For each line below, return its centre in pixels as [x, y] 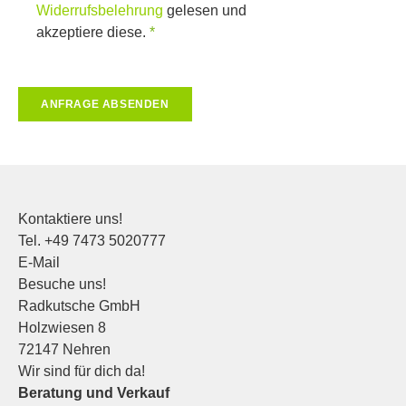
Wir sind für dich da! [82, 371]
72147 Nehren [64, 349]
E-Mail [39, 262]
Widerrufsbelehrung [100, 10]
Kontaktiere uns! [70, 218]
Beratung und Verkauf [94, 392]
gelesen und [205, 10]
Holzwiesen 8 [62, 327]
